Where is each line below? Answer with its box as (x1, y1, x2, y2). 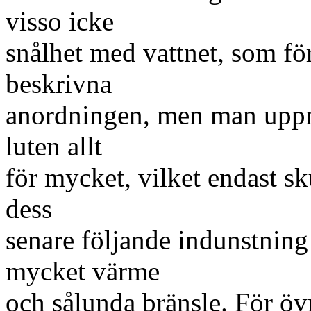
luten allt (6, 131, 102, 161)
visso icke (6, 6, 114, 36)
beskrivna (6, 69, 112, 99)
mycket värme (6, 256, 160, 286)
